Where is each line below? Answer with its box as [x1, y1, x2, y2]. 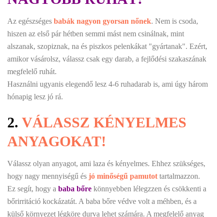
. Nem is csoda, [151, 16, 198, 25]
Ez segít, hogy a [7, 184, 58, 193]
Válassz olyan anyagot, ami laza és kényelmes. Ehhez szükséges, [7, 159, 205, 168]
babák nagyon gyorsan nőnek [54, 16, 151, 25]
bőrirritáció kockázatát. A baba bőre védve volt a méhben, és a [7, 197, 197, 205]
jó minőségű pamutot [89, 171, 157, 180]
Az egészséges [7, 16, 54, 25]
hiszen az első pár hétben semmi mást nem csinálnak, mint [7, 29, 184, 38]
